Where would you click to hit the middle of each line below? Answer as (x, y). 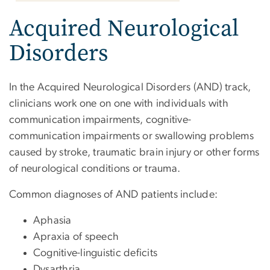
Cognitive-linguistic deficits (96, 253)
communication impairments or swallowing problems (131, 136)
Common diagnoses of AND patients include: (114, 194)
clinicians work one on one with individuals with (119, 103)
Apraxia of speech (76, 237)
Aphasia (52, 220)
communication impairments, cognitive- (100, 120)
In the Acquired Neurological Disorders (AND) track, (130, 87)
